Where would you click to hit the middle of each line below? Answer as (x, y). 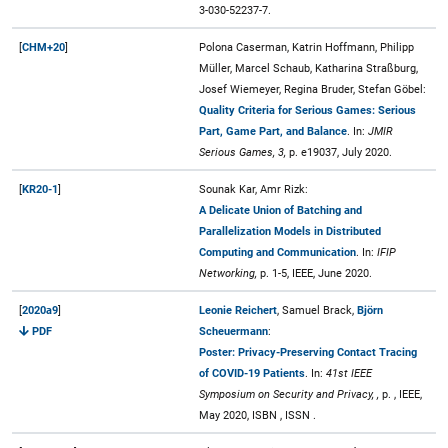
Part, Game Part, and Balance (273, 131)
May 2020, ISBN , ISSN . (257, 415)
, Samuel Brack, (317, 310)
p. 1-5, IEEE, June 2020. (314, 273)
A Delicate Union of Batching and (280, 210)
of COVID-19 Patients (252, 373)
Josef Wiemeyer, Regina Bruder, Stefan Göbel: (312, 89)
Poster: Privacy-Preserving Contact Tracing (308, 352)
